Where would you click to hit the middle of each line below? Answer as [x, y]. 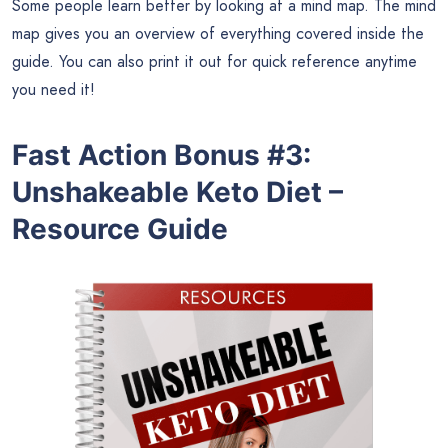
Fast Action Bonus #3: [161, 154]
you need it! [53, 90]
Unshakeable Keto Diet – [177, 191]
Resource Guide [120, 228]
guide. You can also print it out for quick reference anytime [214, 62]
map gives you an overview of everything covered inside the [218, 34]
